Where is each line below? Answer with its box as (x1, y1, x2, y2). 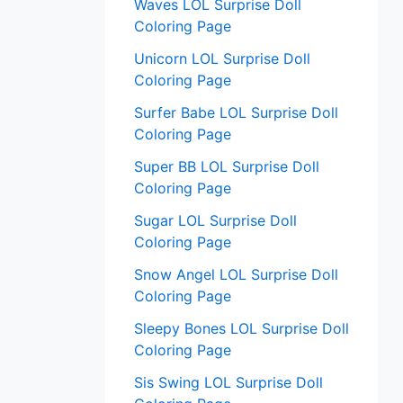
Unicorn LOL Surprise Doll (134, 49, 310, 68)
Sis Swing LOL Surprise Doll (134, 373, 323, 392)
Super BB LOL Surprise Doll (134, 157, 319, 176)
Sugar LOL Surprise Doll (134, 211, 297, 230)
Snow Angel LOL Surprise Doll (134, 265, 338, 284)
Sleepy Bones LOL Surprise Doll (134, 319, 349, 338)
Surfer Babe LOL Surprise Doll (134, 103, 338, 122)
